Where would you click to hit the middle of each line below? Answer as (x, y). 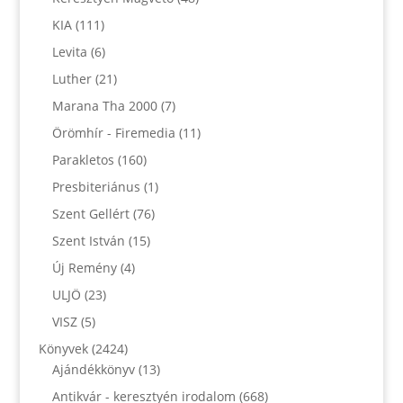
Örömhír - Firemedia (113, 133)
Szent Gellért (90, 214)
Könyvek (63, 349)
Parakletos (83, 160)
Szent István (88, 241)
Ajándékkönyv (93, 369)
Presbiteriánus (96, 187)
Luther (72, 79)
